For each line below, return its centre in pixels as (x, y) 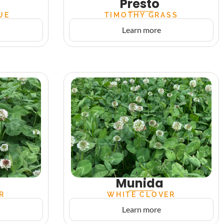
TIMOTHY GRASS (141, 15)
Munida (139, 183)
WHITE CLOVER (141, 194)
